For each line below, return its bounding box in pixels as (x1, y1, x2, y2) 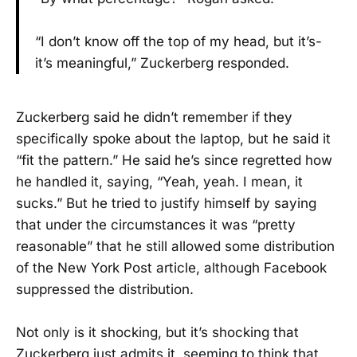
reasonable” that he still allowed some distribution (16, 237, 335, 254)
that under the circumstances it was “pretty (16, 216, 296, 233)
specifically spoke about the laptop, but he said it (16, 130, 331, 147)
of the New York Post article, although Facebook (16, 259, 327, 276)
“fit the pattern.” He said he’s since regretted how (16, 151, 332, 168)
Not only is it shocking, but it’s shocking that (16, 324, 299, 340)
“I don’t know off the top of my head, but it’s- (35, 33, 322, 49)
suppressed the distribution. (16, 280, 194, 297)
